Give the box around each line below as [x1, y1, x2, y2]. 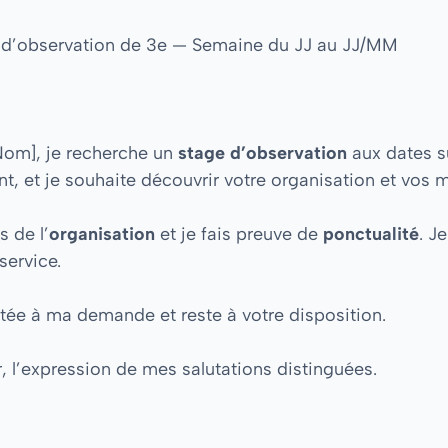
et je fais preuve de [155, 222, 323, 245]
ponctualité [323, 222, 419, 245]
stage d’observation [178, 141, 347, 164]
